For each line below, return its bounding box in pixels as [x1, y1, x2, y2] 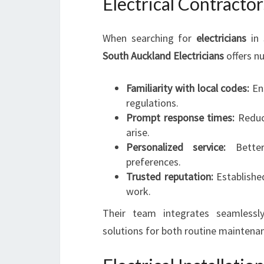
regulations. [126, 96, 179, 110]
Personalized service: [126, 140, 226, 154]
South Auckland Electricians [103, 49, 224, 62]
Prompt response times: [126, 111, 235, 124]
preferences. [126, 155, 181, 169]
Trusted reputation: [126, 170, 213, 183]
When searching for [103, 31, 197, 45]
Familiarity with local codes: [126, 81, 250, 95]
